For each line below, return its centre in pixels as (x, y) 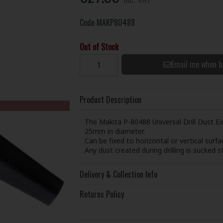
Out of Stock (99, 47)
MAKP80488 (115, 22)
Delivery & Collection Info (118, 174)
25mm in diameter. (114, 131)
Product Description (110, 99)
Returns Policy (102, 194)
